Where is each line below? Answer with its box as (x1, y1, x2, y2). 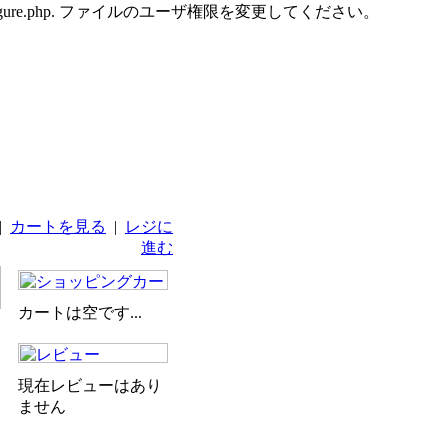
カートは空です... (18, 303, 142, 321)
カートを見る (10, 217, 106, 235)
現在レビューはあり (18, 376, 162, 394)
